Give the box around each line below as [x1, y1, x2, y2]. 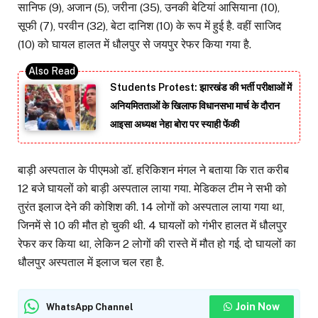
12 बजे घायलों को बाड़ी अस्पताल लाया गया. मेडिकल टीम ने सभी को [18, 181, 287, 195]
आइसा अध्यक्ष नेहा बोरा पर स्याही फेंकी [110, 118, 239, 130]
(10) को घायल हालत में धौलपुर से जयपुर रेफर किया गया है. [18, 37, 251, 51]
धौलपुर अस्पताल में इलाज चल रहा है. [18, 255, 164, 269]
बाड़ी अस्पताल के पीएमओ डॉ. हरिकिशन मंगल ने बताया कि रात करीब [18, 163, 289, 177]
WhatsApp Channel [46, 301, 133, 312]
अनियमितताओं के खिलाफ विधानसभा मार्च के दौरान [110, 99, 280, 111]
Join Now [236, 300, 280, 312]
